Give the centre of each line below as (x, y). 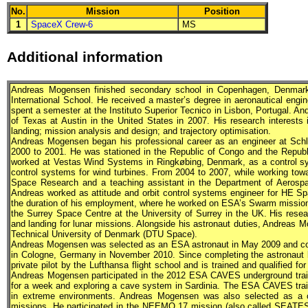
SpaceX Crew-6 (62, 25)
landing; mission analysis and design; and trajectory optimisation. (141, 131)
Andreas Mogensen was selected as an (91, 244)
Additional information (85, 57)
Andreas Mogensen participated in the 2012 (100, 275)
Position (222, 12)
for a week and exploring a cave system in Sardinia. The (126, 285)
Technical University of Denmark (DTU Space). (104, 234)
